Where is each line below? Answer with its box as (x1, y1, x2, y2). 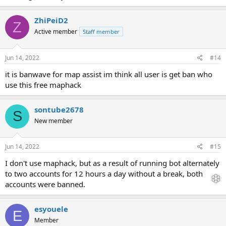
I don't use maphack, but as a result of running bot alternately (5, 158, 219, 168)
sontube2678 (34, 104, 84, 115)
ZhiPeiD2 (34, 15, 68, 26)
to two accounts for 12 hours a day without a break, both (5, 168, 203, 179)
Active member (34, 27, 77, 36)
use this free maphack (5, 79, 81, 90)
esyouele (34, 204, 68, 214)
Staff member (83, 28, 120, 36)
